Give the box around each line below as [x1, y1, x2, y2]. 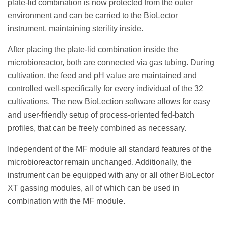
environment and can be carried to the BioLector [8, 11, 178, 20]
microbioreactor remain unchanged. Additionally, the [8, 158, 192, 167]
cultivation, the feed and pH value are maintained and [8, 71, 197, 80]
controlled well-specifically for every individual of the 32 [8, 84, 203, 93]
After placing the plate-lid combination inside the [8, 45, 178, 54]
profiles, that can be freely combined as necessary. [8, 124, 186, 133]
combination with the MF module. [8, 197, 125, 206]
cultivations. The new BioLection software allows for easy [8, 97, 210, 106]
